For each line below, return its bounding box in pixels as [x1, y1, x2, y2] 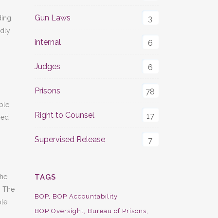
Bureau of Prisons [88, 207, 146, 215]
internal [35, 37, 61, 47]
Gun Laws [35, 13, 71, 22]
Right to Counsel [35, 110, 94, 120]
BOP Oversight [35, 207, 84, 215]
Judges [35, 62, 60, 71]
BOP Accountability [53, 193, 117, 200]
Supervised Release [35, 135, 105, 144]
